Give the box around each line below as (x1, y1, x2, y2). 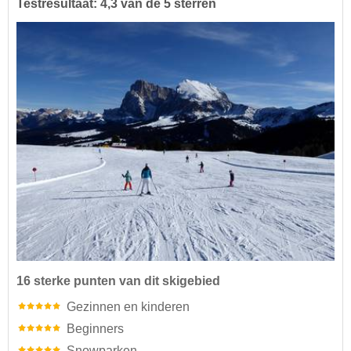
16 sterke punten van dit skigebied (16, 273, 220, 288)
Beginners (67, 321, 124, 335)
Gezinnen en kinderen (67, 299, 190, 313)
